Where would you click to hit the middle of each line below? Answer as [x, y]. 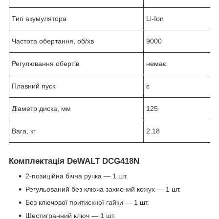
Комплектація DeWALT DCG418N [74, 161]
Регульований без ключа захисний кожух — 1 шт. [103, 189]
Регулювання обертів [45, 63]
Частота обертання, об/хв [53, 41]
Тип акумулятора [39, 18]
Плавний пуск [33, 86]
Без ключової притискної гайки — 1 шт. [87, 203]
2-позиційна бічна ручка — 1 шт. [77, 176]
